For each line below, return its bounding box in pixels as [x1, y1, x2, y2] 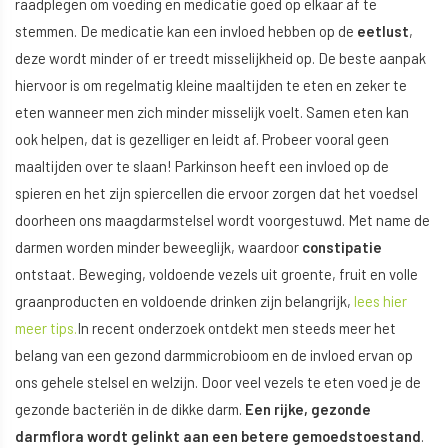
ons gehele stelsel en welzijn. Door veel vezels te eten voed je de [15, 372, 421, 391]
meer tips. [15, 318, 77, 337]
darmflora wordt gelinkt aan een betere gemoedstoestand [15, 426, 421, 445]
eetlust [357, 21, 409, 40]
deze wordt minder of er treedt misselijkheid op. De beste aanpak [15, 48, 426, 67]
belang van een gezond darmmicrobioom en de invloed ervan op [15, 345, 413, 364]
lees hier [354, 291, 407, 310]
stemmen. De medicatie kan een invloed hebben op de [15, 21, 357, 40]
